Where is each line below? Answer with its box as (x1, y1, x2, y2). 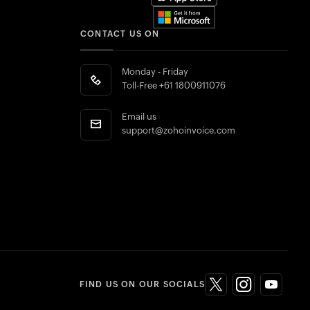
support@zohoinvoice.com (122, 127, 235, 136)
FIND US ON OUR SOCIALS (79, 280, 205, 289)
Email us (122, 113, 156, 122)
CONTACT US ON (80, 29, 160, 39)
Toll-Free (122, 82, 159, 91)
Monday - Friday (122, 68, 188, 77)
